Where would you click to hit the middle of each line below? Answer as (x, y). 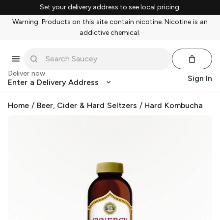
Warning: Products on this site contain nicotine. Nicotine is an (110, 22)
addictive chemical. (110, 33)
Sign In (200, 78)
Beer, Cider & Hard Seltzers (87, 105)
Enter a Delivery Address (54, 82)
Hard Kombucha (174, 105)
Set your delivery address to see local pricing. (110, 7)
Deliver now (27, 73)
